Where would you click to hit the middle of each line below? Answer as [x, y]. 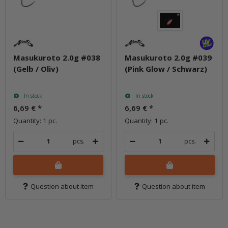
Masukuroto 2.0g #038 [57, 57]
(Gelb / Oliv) [36, 68]
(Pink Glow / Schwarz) [166, 68]
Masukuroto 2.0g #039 [168, 57]
